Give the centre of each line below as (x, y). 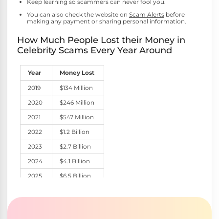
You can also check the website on (78, 15)
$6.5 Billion (76, 176)
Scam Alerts (147, 15)
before (175, 15)
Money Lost (77, 73)
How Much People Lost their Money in (101, 40)
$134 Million (77, 88)
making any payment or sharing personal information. (107, 22)
